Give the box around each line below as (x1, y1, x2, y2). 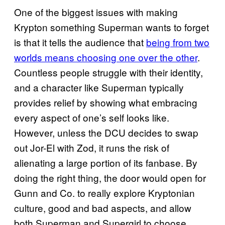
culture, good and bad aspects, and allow (14, 200, 191, 214)
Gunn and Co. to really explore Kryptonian (14, 185, 195, 199)
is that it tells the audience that (14, 35, 146, 49)
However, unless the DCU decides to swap (14, 125, 198, 139)
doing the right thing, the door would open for (14, 170, 206, 184)
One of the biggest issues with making (14, 5, 178, 19)
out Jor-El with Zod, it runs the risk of (14, 140, 169, 154)
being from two (146, 35, 209, 49)
